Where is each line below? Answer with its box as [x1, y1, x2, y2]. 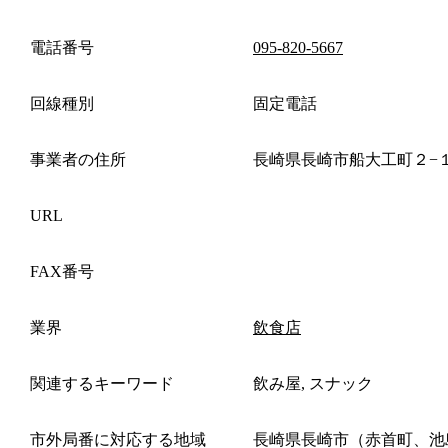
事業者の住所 [30, 150, 126, 168]
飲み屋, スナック [253, 374, 373, 392]
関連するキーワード [30, 374, 174, 392]
